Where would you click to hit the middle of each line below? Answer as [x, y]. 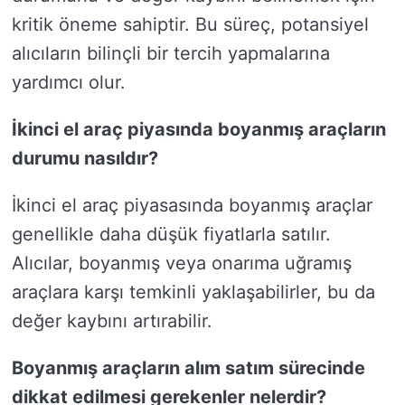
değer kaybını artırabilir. [112, 321]
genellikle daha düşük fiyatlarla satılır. [171, 234]
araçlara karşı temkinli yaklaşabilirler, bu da [193, 292]
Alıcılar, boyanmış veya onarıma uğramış [182, 263]
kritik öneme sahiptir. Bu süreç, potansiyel [190, 24]
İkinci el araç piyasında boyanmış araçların [199, 129]
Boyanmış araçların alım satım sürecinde [188, 368]
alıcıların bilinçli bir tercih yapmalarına [171, 53]
